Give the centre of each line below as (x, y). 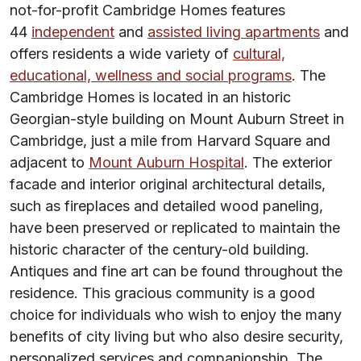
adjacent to (49, 163)
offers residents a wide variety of (121, 54)
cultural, (259, 54)
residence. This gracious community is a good (162, 293)
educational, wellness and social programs (151, 76)
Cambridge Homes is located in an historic (150, 98)
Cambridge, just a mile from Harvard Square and (170, 141)
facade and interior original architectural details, (168, 185)
